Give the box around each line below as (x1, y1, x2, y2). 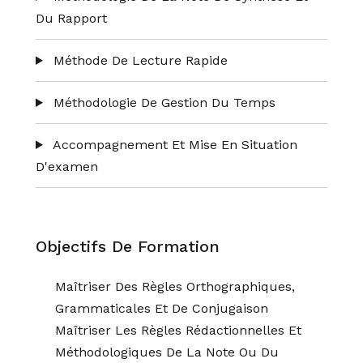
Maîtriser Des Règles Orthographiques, (55, 279, 295, 294)
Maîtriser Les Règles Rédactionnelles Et (55, 322, 301, 338)
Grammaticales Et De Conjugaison (55, 301, 268, 316)
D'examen (36, 159, 98, 174)
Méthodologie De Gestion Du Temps (49, 95, 275, 110)
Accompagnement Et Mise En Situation (49, 137, 297, 152)
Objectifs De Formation (36, 237, 220, 256)
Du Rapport (36, 11, 107, 26)
